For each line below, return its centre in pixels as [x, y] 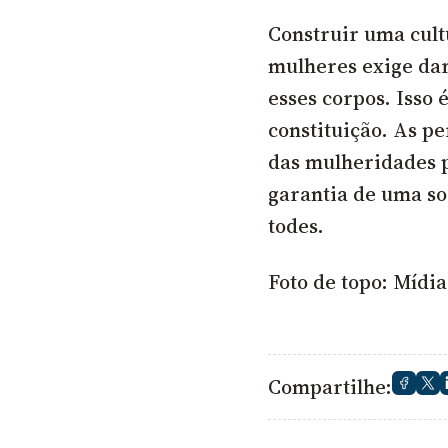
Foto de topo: [331, 282]
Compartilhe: [330, 387]
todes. [296, 226]
